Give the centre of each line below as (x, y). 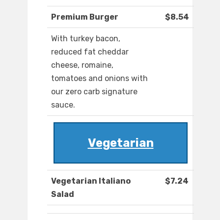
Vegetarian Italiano (91, 181)
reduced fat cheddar (90, 52)
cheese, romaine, (82, 65)
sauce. (63, 105)
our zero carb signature (94, 92)
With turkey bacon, (86, 39)
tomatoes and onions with (99, 79)
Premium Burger (85, 17)
